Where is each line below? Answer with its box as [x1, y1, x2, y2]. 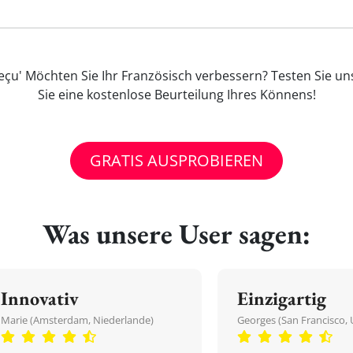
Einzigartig [237, 286, 326, 310]
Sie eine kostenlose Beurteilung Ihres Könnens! [37, 86, 316, 103]
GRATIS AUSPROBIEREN [90, 150, 263, 171]
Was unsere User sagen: [43, 216, 310, 251]
